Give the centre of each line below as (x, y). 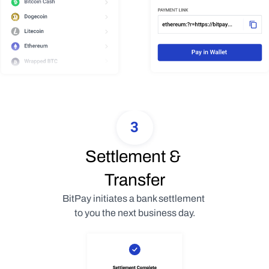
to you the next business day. (134, 213)
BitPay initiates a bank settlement (134, 198)
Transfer (134, 180)
